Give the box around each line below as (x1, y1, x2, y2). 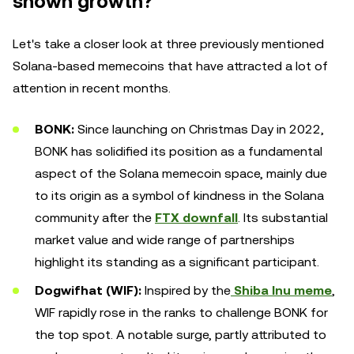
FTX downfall (155, 210, 238, 225)
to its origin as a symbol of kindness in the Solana (35, 188, 324, 203)
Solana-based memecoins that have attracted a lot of (13, 58, 328, 73)
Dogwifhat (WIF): (35, 283, 145, 298)
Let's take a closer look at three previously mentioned (13, 36, 324, 51)
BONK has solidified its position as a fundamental (35, 144, 322, 159)
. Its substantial (238, 210, 328, 225)
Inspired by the (145, 283, 231, 298)
